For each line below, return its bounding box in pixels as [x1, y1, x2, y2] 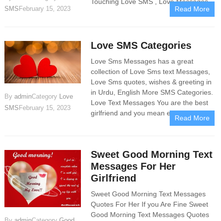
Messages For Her [91, 160, 176, 172]
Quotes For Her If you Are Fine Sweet [91, 200, 209, 208]
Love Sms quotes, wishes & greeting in [91, 77, 212, 86]
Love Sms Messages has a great [91, 57, 194, 65]
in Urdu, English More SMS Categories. [91, 88, 214, 96]
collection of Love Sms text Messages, [91, 67, 211, 75]
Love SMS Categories [91, 39, 192, 51]
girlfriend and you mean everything [91, 109, 200, 117]
